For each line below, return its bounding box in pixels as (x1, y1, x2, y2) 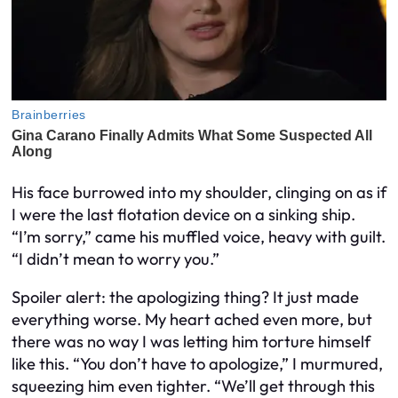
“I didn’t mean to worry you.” (12, 249, 219, 270)
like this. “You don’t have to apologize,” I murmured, (12, 354, 383, 375)
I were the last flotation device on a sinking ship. (12, 204, 355, 226)
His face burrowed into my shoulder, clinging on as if (12, 182, 386, 203)
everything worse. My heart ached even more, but (12, 309, 372, 330)
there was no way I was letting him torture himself (12, 331, 370, 353)
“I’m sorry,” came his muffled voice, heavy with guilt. (12, 227, 386, 248)
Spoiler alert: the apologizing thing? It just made (12, 287, 359, 308)
